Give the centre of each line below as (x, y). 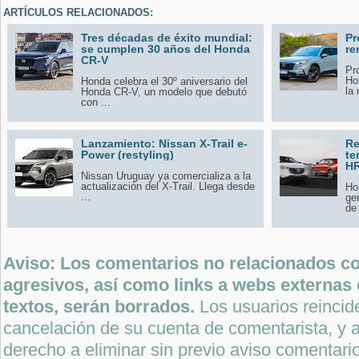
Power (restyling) (127, 154)
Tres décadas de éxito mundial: (167, 37)
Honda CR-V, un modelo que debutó (164, 91)
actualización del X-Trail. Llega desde (168, 186)
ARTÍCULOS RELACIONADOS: (78, 12)
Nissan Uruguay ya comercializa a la (166, 175)
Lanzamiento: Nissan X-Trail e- (164, 143)
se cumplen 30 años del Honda (165, 48)
